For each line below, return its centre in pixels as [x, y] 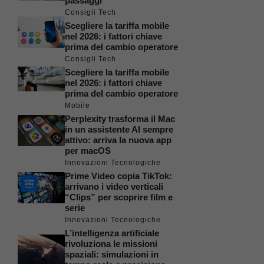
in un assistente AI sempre [119, 129]
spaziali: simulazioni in [112, 254]
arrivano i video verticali [114, 187]
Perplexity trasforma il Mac [120, 119]
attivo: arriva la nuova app [118, 140]
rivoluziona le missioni [111, 244]
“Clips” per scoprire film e [119, 197]
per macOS [88, 151]
